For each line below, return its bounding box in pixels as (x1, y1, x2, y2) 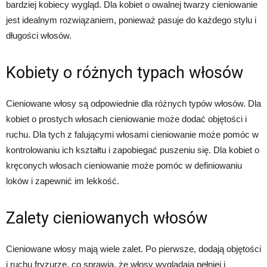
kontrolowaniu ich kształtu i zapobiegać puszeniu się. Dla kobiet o (6, 144, 259, 155)
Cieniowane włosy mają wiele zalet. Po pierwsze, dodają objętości (6, 243, 261, 254)
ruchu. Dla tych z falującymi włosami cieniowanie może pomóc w (6, 129, 259, 139)
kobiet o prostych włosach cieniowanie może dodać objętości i (6, 113, 247, 124)
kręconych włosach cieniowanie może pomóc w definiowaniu (6, 160, 242, 170)
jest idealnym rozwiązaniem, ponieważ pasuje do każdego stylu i (6, 14, 256, 25)
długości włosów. (6, 30, 72, 41)
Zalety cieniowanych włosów (6, 208, 207, 228)
